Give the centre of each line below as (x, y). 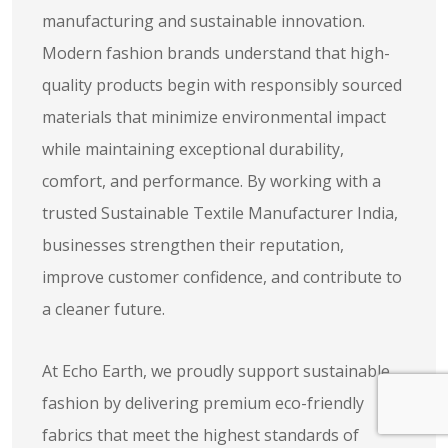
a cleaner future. (103, 309)
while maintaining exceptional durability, (193, 149)
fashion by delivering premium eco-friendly (203, 403)
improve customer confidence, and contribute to (222, 277)
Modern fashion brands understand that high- (216, 53)
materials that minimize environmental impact (214, 117)
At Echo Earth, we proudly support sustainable (216, 371)
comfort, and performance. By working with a (211, 181)
